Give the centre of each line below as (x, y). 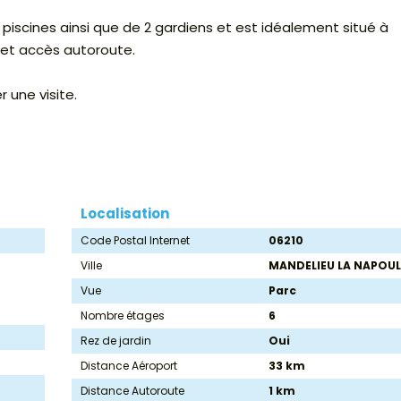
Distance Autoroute (132, 391)
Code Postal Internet (135, 241)
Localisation (125, 214)
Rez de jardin (116, 341)
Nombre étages (123, 316)
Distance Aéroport (129, 366)
